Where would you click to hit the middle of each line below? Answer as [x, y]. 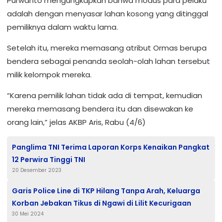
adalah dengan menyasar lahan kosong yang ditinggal [108, 14]
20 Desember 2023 [37, 170]
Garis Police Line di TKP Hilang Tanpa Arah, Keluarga [106, 191]
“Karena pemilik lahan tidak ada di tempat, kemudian [105, 95]
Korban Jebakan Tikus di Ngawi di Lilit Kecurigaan [102, 203]
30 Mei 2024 [28, 214]
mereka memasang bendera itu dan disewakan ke [100, 109]
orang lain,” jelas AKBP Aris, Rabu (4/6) [76, 122]
